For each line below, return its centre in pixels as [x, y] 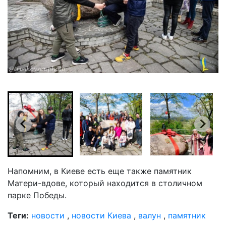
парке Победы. [37, 195]
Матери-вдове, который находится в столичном [105, 183]
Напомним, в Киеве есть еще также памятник [100, 171]
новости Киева [101, 215]
